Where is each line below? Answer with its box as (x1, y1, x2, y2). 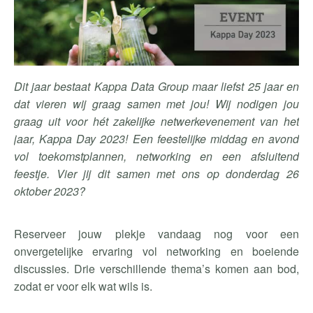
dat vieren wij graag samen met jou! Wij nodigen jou (14, 96, 299, 112)
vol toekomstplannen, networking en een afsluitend (14, 148, 299, 164)
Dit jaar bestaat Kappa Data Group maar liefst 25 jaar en (14, 78, 299, 94)
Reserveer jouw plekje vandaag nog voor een (14, 226, 299, 242)
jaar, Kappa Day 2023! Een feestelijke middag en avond (14, 131, 299, 147)
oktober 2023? (14, 183, 85, 199)
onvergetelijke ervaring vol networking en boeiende (14, 243, 299, 259)
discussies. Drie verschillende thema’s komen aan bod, (14, 261, 299, 277)
